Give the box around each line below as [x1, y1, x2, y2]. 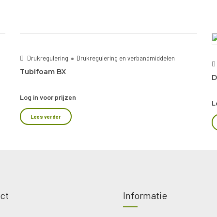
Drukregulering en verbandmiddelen [76, 54, 175, 62]
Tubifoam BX [19, 67, 66, 76]
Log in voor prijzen [19, 93, 76, 101]
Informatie [123, 189, 167, 201]
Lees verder [30, 113, 61, 120]
